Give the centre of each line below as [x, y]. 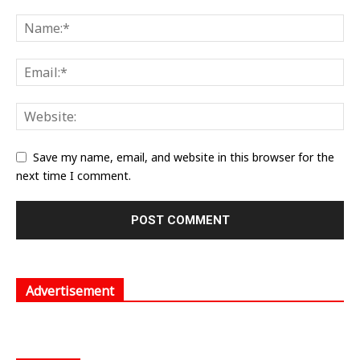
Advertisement [70, 290]
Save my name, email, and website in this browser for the [184, 157]
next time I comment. [74, 175]
